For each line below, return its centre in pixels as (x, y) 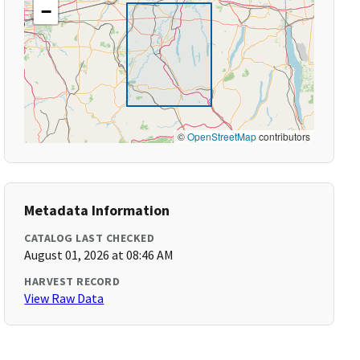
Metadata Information (97, 210)
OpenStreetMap (221, 136)
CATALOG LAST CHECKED (90, 238)
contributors (283, 136)
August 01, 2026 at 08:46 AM (99, 255)
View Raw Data (64, 298)
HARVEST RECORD (72, 281)
